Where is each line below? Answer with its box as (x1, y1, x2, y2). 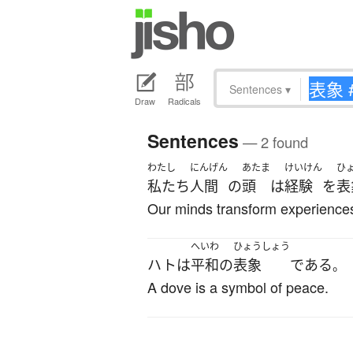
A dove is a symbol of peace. (147, 277, 329, 298)
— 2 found (239, 132, 308, 153)
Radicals (168, 95, 201, 108)
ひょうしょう (233, 240, 290, 254)
